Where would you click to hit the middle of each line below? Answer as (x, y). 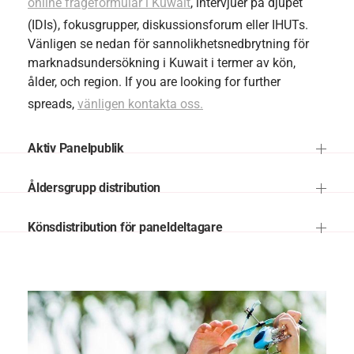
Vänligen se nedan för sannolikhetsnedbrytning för (168, 44)
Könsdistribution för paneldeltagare (125, 228)
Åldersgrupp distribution (94, 188)
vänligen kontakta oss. (140, 104)
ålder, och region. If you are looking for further (154, 82)
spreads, (53, 104)
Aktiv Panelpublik (76, 149)
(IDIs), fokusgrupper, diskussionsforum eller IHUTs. (168, 25)
